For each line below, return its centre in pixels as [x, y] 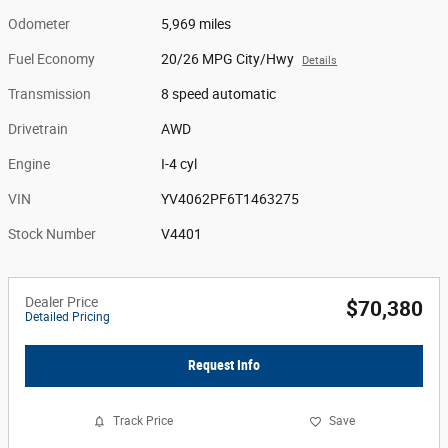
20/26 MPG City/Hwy [228, 59]
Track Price [143, 421]
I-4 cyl [179, 164]
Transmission [49, 94]
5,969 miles [196, 24]
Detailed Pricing [67, 317]
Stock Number [52, 234]
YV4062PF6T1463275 [230, 199]
